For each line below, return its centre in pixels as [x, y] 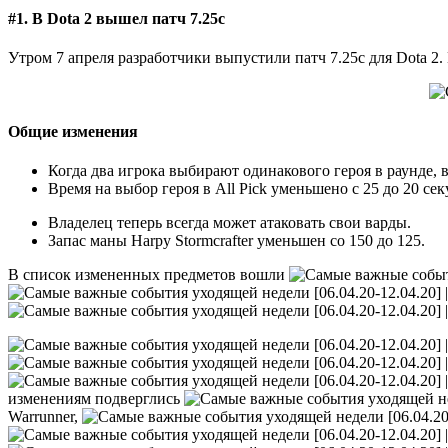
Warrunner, [45, 416]
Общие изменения [73, 131]
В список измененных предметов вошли [148, 274]
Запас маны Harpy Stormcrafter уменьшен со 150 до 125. [236, 240]
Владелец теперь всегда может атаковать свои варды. [229, 222]
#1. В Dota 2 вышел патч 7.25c [116, 19]
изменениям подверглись [96, 398]
